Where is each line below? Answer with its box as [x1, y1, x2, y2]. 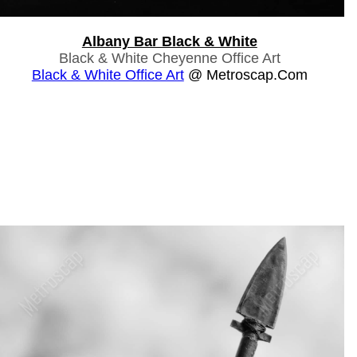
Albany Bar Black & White [81, 33, 257, 49]
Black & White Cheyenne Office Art [58, 49, 280, 66]
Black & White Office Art [31, 66, 184, 83]
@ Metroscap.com [183, 66, 308, 83]
